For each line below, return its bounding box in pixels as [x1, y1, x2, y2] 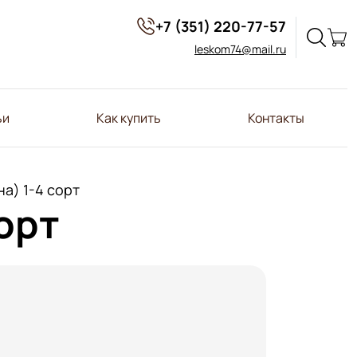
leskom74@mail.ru [194, 41, 286, 57]
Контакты [247, 108, 304, 127]
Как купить [96, 108, 161, 127]
